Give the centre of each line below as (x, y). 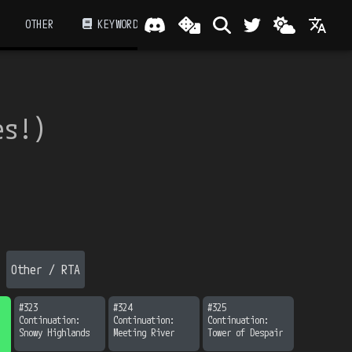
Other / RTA (45, 269)
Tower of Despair (245, 332)
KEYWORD (118, 24)
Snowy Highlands (54, 332)
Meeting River (144, 332)
